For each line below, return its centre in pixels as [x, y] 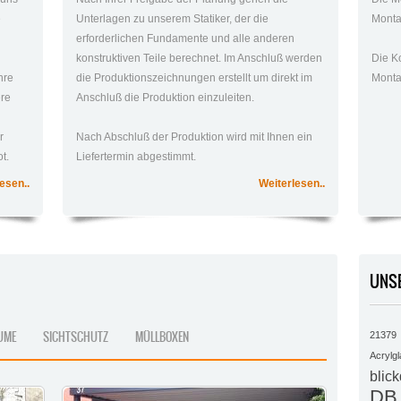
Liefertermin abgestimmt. [137, 157]
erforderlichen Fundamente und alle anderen [186, 39]
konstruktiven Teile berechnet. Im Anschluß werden [200, 59]
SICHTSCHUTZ [76, 337]
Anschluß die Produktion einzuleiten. [166, 98]
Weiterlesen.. [292, 184]
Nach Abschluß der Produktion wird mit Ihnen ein [195, 137]
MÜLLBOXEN [162, 337]
